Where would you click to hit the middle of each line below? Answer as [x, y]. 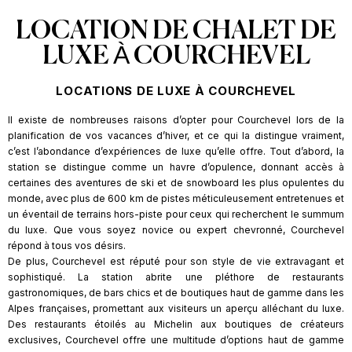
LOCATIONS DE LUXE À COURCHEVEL [176, 90]
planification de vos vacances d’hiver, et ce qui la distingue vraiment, [176, 135]
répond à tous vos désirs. [67, 245]
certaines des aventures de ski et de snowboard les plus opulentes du [176, 182]
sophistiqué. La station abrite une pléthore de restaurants [176, 277]
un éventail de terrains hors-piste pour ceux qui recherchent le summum [176, 214]
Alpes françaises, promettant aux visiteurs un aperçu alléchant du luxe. [176, 308]
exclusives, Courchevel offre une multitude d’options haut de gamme [176, 339]
